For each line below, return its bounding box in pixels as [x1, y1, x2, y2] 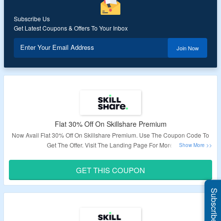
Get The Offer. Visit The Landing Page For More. [46, 141, 175, 149]
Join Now [176, 44, 199, 52]
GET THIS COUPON [76, 165, 145, 175]
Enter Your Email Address [20, 42, 94, 52]
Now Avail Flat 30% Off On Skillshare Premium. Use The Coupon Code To [12, 131, 209, 139]
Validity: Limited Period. [79, 158, 142, 166]
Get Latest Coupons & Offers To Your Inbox [14, 24, 128, 32]
